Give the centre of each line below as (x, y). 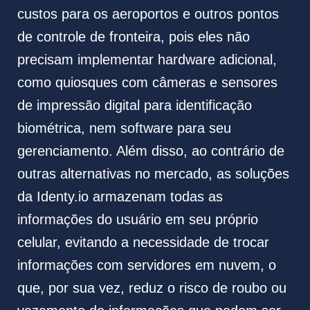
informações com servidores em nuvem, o (146, 265)
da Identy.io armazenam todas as (120, 197)
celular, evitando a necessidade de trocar (143, 243)
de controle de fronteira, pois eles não (133, 37)
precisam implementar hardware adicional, (147, 60)
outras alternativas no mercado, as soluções (153, 174)
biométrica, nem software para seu (124, 128)
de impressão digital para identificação (134, 106)
